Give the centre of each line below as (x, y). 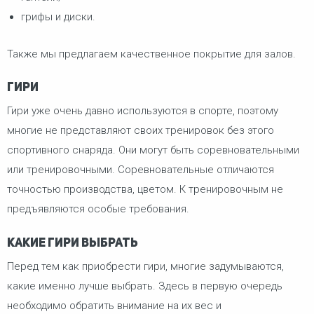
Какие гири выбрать (73, 243)
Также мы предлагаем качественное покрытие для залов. (151, 54)
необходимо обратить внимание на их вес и (114, 305)
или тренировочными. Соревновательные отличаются (141, 170)
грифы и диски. (58, 17)
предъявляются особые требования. (98, 209)
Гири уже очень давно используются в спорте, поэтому (143, 111)
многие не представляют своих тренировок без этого (141, 131)
